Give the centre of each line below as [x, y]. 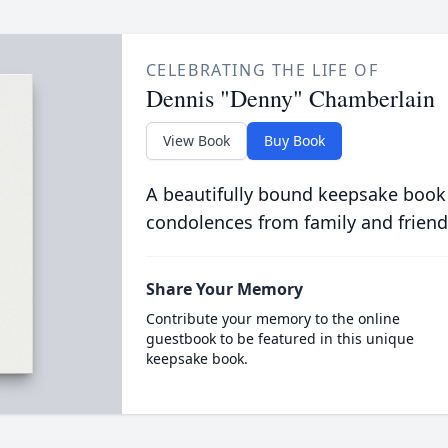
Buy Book [294, 140]
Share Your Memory [224, 289]
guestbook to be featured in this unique [279, 338]
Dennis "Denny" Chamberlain [290, 98]
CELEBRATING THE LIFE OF [262, 70]
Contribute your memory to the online [272, 318]
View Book [196, 140]
